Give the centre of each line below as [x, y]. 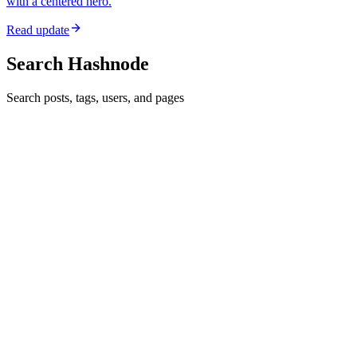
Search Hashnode [78, 63]
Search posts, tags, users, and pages [95, 97]
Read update [38, 30]
